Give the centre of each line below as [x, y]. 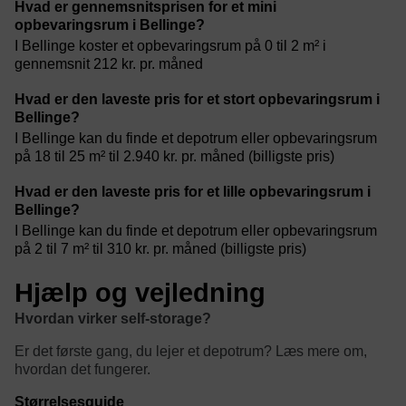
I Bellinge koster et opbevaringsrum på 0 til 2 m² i [170, 45]
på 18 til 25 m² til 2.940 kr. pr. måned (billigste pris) [174, 157]
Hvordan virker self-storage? [113, 318]
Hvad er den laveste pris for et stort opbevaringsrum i [197, 99]
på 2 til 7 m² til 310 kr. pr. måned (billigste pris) [160, 249]
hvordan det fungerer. [82, 369]
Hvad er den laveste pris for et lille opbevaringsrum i [193, 192]
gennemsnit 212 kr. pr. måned [109, 63]
